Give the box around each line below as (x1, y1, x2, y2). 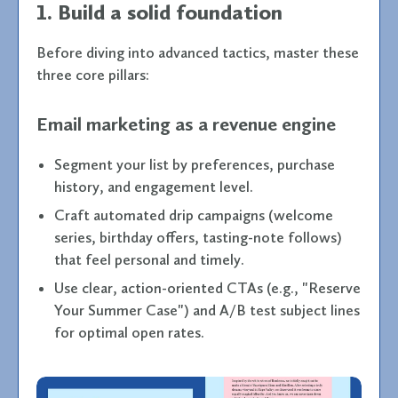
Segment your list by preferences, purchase (54, 155, 335, 173)
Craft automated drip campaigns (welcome (54, 205, 333, 224)
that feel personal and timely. (54, 250, 244, 268)
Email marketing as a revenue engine (36, 111, 336, 136)
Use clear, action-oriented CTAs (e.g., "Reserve (54, 278, 361, 297)
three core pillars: (36, 65, 149, 84)
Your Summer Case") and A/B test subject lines (54, 300, 360, 319)
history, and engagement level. (54, 177, 253, 195)
